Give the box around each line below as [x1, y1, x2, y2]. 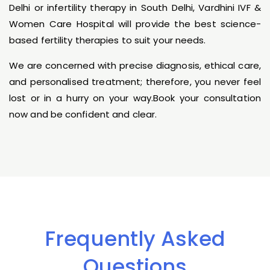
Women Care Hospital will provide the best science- [9, 17, 261, 31]
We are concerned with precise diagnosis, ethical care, [9, 59, 261, 72]
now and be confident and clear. [9, 108, 157, 121]
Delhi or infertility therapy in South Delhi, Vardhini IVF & [9, 1, 261, 14]
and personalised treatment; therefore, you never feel [9, 75, 261, 89]
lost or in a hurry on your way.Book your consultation [9, 92, 261, 105]
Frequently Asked [45, 224, 225, 254]
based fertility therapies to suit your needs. [9, 34, 206, 47]
